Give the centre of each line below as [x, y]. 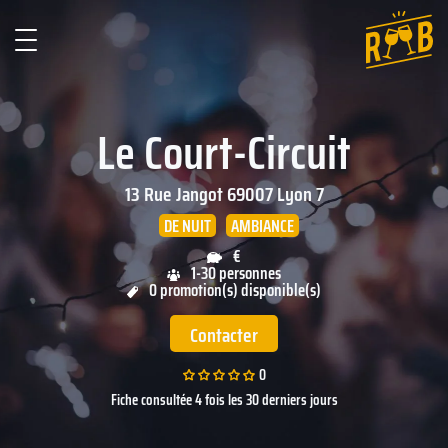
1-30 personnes [235, 273]
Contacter [224, 335]
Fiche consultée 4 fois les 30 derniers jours [224, 400]
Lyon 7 [300, 194]
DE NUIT [187, 226]
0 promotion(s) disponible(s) [234, 290]
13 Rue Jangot [173, 194]
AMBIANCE [262, 226]
